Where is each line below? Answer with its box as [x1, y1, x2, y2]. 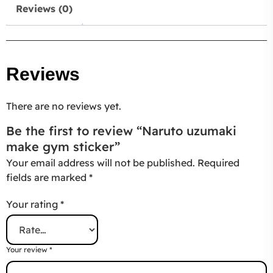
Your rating [6, 198, 60, 211]
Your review [6, 245, 49, 255]
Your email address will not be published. [6, 157, 195, 169]
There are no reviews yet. [6, 100, 121, 113]
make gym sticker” [6, 139, 120, 155]
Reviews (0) [16, 2, 73, 15]
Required [197, 157, 239, 169]
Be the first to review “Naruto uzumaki [6, 123, 236, 139]
